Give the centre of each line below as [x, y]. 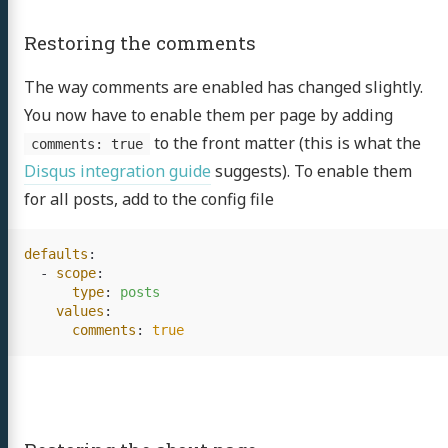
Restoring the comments [140, 42]
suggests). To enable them [311, 171]
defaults [56, 254]
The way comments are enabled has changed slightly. [223, 87]
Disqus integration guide [117, 171]
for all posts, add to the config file [149, 199]
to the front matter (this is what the [285, 143]
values [80, 311]
